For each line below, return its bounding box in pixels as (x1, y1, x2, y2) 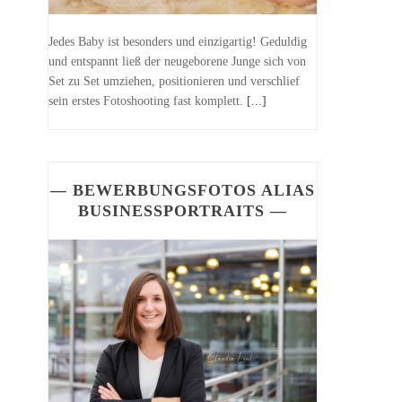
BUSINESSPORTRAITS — (78, 202, 288, 221)
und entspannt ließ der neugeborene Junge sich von (48, 55, 307, 69)
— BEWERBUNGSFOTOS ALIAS (50, 181, 316, 200)
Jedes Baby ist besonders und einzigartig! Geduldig (48, 35, 308, 49)
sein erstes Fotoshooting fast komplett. (48, 94, 248, 109)
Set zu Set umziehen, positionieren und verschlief (48, 74, 301, 89)
